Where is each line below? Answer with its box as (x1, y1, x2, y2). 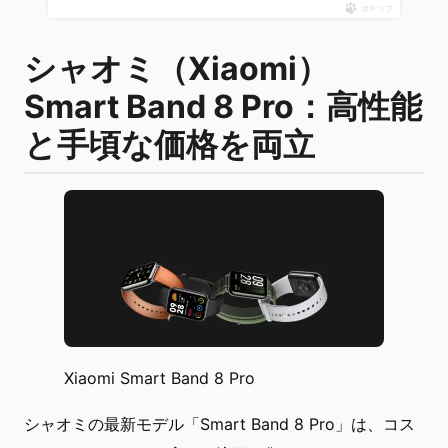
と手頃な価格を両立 (24, 124, 315, 164)
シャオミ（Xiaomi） (24, 48, 329, 88)
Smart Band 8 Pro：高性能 (24, 86, 422, 126)
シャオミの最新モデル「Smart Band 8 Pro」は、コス (24, 414, 415, 435)
